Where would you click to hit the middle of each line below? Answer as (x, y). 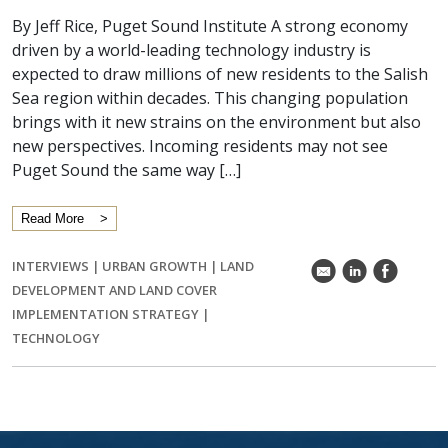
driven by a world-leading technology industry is (191, 50)
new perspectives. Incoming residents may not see (200, 146)
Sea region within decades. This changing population (210, 98)
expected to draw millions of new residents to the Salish (220, 74)
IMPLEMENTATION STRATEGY (105, 314)
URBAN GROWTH (154, 266)
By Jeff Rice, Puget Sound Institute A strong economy (210, 26)
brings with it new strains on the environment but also (216, 122)
